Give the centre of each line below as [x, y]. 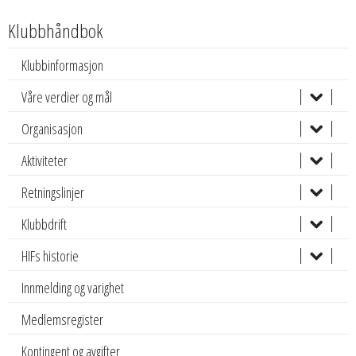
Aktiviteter [44, 160]
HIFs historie [50, 255]
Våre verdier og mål [67, 97]
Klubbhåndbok [56, 30]
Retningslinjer [53, 192]
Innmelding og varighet [73, 287]
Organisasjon [52, 128]
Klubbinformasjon [62, 65]
